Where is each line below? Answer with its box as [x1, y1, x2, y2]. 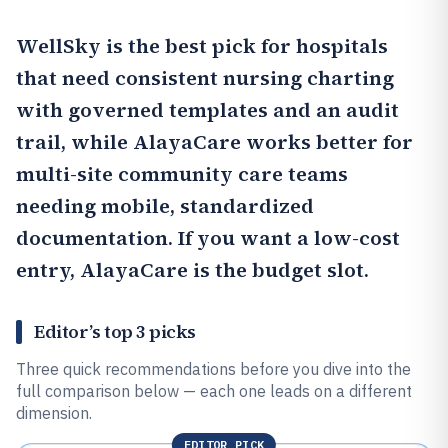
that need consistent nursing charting [16, 64, 394, 92]
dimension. [16, 403, 92, 423]
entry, [16, 256, 80, 284]
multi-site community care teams [16, 160, 348, 188]
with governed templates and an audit [16, 96, 399, 124]
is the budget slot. [188, 256, 369, 284]
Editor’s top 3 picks [34, 319, 196, 344]
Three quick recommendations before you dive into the [16, 359, 411, 379]
